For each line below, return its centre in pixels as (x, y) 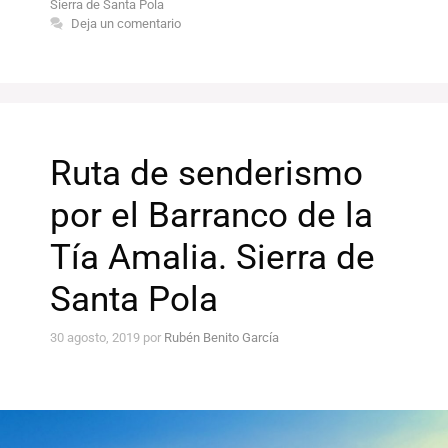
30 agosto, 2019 (95, 337)
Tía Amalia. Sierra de (212, 258)
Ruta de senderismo (206, 174)
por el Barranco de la (211, 216)
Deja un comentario (125, 24)
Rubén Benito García (221, 337)
